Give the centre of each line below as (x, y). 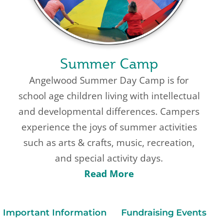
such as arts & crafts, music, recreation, (109, 142)
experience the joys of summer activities (109, 127)
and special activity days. (109, 158)
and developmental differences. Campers (109, 111)
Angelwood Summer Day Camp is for (109, 80)
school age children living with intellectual (109, 96)
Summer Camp (109, 63)
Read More (109, 173)
